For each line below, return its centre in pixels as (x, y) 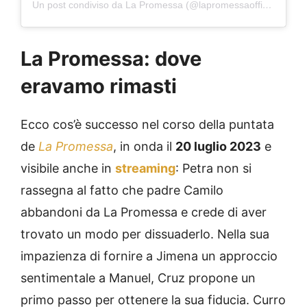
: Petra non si (213, 168)
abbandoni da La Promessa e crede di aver (144, 212)
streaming (145, 168)
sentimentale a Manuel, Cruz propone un (138, 278)
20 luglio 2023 (218, 146)
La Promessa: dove (111, 58)
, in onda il (144, 146)
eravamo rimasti (99, 86)
